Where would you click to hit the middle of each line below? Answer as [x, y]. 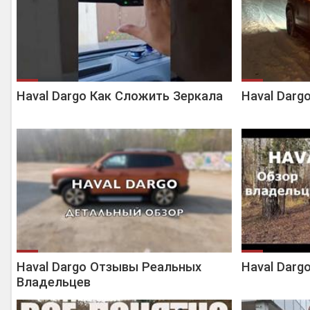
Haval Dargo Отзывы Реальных [109, 267]
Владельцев [54, 282]
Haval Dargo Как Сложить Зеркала [120, 96]
